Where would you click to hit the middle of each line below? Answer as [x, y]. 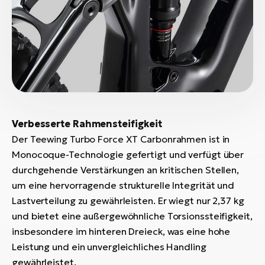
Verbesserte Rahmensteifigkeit [87, 124]
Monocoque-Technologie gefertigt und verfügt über [128, 155]
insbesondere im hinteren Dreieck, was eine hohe [121, 232]
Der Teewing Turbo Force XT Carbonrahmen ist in [121, 139]
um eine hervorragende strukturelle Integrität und [123, 185]
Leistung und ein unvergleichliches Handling [109, 247]
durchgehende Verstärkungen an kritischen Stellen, [126, 170]
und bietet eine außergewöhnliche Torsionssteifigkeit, [132, 216]
